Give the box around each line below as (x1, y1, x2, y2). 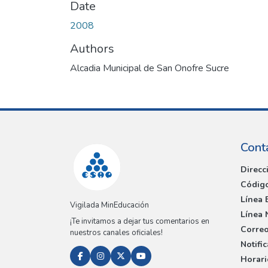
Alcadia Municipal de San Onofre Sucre (70, 61, 229, 75)
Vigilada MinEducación (70, 200, 149, 211)
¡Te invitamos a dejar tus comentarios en (70, 216, 209, 227)
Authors (70, 40, 114, 57)
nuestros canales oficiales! (70, 227, 163, 239)
